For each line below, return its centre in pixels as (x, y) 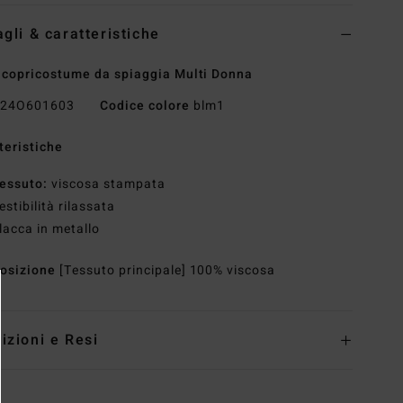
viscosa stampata (108, 184)
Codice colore (144, 106)
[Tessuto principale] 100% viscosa (167, 271)
